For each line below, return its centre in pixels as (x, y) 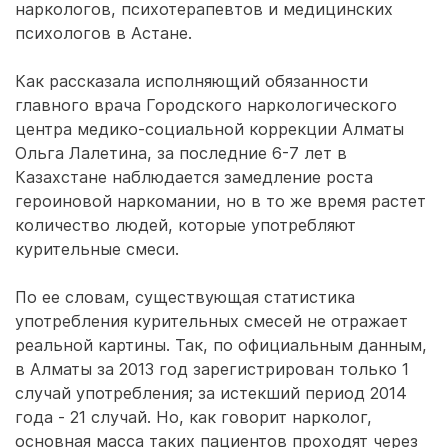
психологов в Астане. (103, 33)
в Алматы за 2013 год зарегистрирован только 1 (212, 369)
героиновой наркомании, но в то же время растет (220, 201)
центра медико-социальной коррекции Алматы (209, 129)
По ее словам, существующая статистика (185, 297)
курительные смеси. (97, 249)
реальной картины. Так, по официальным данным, (221, 345)
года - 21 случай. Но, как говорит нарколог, (193, 417)
